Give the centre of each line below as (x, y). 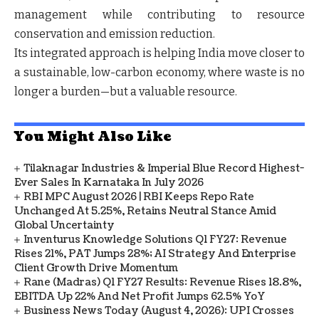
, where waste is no (254, 72)
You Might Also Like (93, 137)
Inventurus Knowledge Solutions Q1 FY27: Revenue (156, 239)
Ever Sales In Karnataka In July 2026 (109, 182)
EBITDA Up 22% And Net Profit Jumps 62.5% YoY (140, 296)
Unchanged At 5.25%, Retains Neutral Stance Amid (145, 211)
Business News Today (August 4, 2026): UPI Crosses (159, 310)
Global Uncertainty (64, 225)
